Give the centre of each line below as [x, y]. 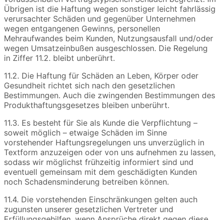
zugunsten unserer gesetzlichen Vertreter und [89, 209]
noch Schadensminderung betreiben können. [86, 182]
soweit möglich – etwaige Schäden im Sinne [85, 133]
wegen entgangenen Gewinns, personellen [82, 29]
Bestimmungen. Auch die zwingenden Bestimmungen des [110, 96]
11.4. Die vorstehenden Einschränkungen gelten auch [101, 200]
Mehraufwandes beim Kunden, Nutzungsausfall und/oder [109, 39]
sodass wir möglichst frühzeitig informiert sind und [99, 162]
